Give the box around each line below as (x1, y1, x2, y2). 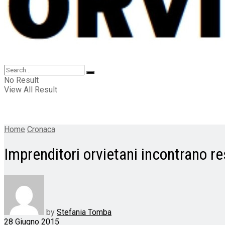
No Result (4, 75, 39, 85)
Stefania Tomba (57, 207, 111, 217)
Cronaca (27, 125, 55, 134)
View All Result (4, 85, 57, 94)
